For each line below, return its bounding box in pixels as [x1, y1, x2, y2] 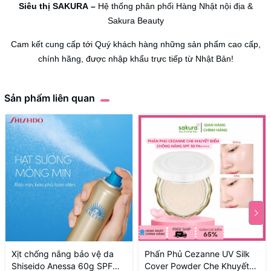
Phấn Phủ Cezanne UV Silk [145, 249, 250, 260]
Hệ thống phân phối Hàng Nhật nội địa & [95, 1, 253, 11]
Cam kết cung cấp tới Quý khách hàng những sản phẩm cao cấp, [10, 39, 261, 50]
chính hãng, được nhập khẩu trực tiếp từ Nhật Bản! [38, 54, 233, 64]
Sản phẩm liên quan [4, 92, 95, 105]
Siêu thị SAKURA [18, 1, 88, 11]
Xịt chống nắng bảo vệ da [11, 249, 114, 260]
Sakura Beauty [107, 16, 164, 26]
